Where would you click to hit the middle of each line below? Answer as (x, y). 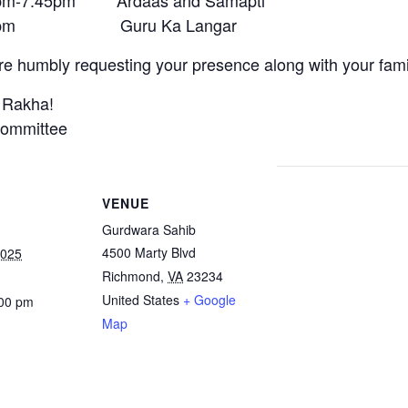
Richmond (131, 276)
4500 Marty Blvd (149, 252)
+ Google (209, 300)
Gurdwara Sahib (149, 229)
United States (141, 300)
